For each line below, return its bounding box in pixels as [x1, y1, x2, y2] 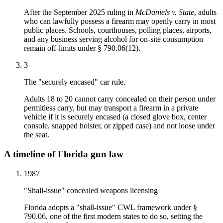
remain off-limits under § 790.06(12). [24, 44, 140, 53]
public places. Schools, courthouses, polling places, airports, [24, 26, 212, 35]
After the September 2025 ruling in [24, 8, 135, 17]
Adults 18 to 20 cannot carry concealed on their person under [24, 95, 216, 104]
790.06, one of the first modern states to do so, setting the [24, 212, 203, 221]
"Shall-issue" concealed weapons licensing [24, 186, 158, 195]
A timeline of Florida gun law [4, 148, 123, 159]
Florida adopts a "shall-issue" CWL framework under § [24, 203, 197, 212]
